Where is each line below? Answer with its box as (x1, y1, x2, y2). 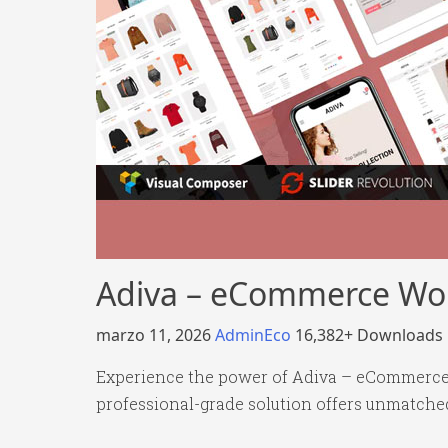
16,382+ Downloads (295, 324, 443, 346)
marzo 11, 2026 (96, 324, 215, 346)
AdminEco (215, 324, 295, 346)
